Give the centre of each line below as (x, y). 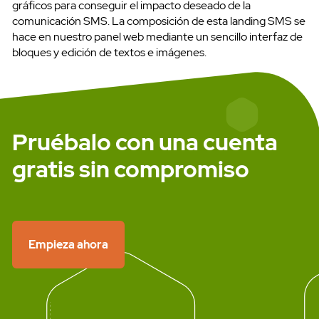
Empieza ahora (68, 244)
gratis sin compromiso (131, 169)
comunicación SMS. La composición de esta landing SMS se (159, 21)
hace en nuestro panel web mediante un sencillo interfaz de (157, 37)
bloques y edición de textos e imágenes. (109, 53)
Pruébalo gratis (159, 192)
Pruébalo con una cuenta (145, 142)
